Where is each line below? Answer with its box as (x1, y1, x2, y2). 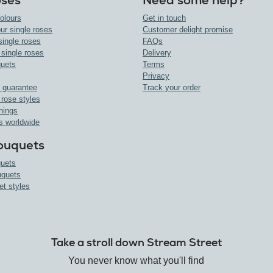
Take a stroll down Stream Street (51, 235, 222, 250)
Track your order (143, 83, 200, 93)
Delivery (143, 48, 171, 58)
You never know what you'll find (68, 255, 205, 266)
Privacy (143, 71, 169, 81)
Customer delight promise (143, 25, 233, 35)
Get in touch (143, 13, 186, 23)
